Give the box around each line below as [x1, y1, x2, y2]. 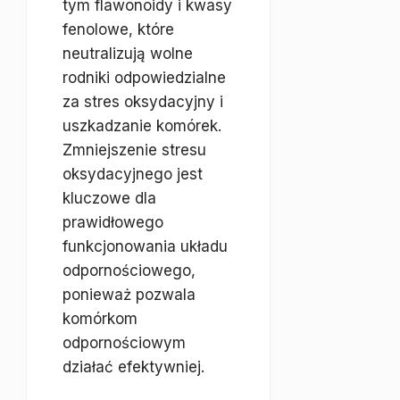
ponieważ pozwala [62, 286, 196, 304]
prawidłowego [62, 213, 163, 231]
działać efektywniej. [62, 358, 204, 376]
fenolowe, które [62, 21, 174, 38]
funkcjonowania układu [62, 237, 228, 255]
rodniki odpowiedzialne [62, 69, 226, 87]
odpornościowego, [62, 262, 196, 279]
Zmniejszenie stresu [62, 141, 206, 159]
